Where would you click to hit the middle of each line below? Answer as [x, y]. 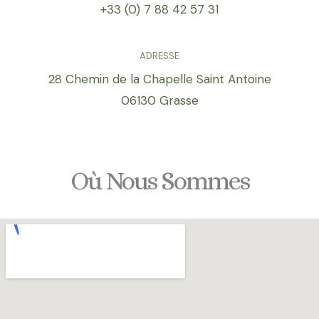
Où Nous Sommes [159, 181]
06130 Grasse [159, 101]
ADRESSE [159, 56]
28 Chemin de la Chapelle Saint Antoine [159, 79]
